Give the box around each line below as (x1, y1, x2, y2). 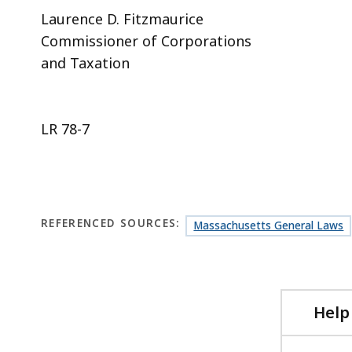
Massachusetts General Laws (193, 218, 344, 233)
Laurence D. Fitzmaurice (41, 9, 203, 28)
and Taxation (41, 53, 130, 72)
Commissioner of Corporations (41, 31, 251, 50)
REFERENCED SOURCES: (41, 215, 181, 230)
